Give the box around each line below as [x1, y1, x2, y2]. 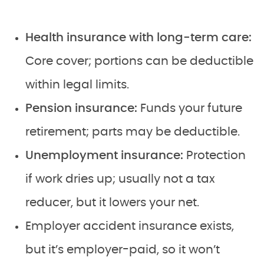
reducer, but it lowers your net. [25, 196, 199, 209]
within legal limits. [25, 78, 129, 91]
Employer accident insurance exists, [25, 220, 234, 232]
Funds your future [140, 102, 242, 114]
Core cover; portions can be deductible [25, 55, 253, 67]
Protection [186, 149, 246, 161]
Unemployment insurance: [25, 149, 186, 161]
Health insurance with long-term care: [25, 31, 252, 44]
